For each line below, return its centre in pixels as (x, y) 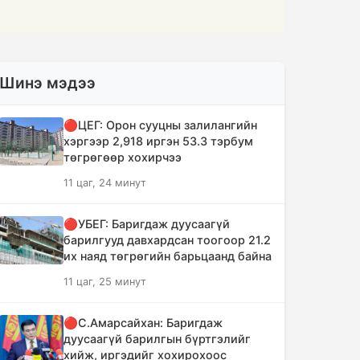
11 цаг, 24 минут (105, 183)
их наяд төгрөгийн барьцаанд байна (168, 256)
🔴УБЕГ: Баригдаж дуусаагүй (147, 224)
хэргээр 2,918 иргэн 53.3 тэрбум (158, 141)
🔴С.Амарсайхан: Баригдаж (143, 323)
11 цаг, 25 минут (105, 282)
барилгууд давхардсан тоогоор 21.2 (167, 240)
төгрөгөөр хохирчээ (123, 157)
